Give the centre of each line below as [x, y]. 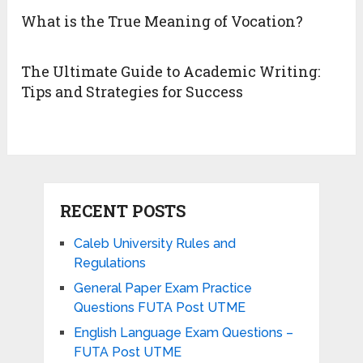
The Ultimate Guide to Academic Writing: [171, 72]
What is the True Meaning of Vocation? [162, 21]
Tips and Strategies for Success [132, 92]
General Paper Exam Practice [162, 288]
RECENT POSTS [122, 210]
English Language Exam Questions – [183, 332]
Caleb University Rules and [154, 243]
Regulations [109, 263]
